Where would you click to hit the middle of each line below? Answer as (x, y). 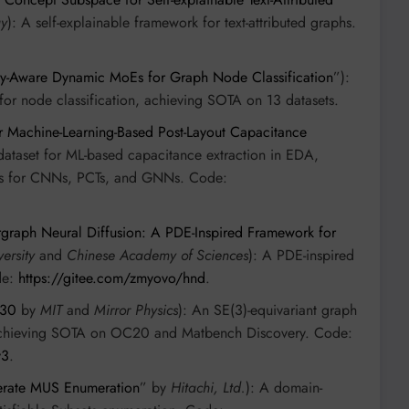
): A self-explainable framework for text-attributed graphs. (182, 23)
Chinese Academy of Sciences (157, 256)
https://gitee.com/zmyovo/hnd (112, 278)
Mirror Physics (136, 310)
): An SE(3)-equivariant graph (267, 310)
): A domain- (284, 388)
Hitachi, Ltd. (208, 388)
